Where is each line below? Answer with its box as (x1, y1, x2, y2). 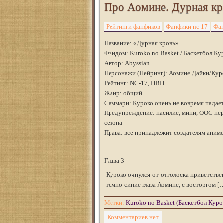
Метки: (104, 199, 126, 206)
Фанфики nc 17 (166, 23, 208, 30)
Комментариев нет (107, 213, 159, 221)
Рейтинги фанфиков (106, 23, 160, 30)
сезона (104, 119, 122, 126)
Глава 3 (104, 157, 124, 164)
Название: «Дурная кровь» (104, 39, 179, 47)
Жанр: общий (104, 89, 142, 97)
